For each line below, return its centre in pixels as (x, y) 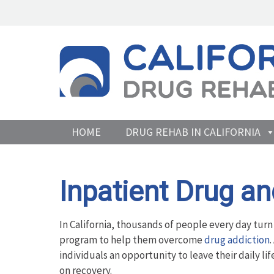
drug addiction (237, 240)
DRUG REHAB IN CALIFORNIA (193, 131)
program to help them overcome (132, 240)
